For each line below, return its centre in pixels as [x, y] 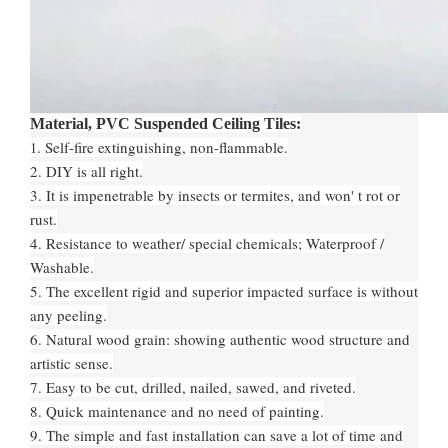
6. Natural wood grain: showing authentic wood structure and [220, 339]
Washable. [62, 267]
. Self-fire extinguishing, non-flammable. [162, 147]
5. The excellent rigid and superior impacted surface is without [224, 291]
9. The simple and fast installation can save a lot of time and [216, 435]
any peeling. [68, 315]
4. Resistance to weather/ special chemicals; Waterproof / [207, 243]
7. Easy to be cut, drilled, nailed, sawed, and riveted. [193, 387]
